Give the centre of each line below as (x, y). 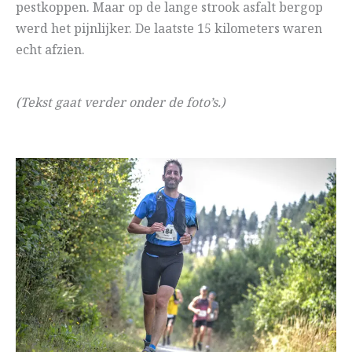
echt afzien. (50, 50)
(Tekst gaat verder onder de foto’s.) (121, 103)
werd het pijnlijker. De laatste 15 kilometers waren (169, 29)
